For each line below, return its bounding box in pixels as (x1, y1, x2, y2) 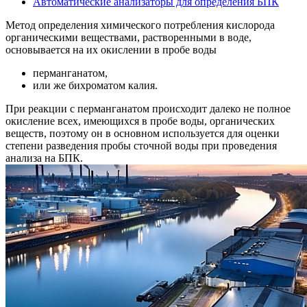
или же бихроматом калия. (33, 79, 158, 92)
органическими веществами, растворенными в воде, (5, 32, 251, 44)
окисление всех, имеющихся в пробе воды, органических (5, 115, 275, 127)
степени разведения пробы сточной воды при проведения (5, 140, 277, 152)
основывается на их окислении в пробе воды (5, 44, 217, 56)
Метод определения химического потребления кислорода (5, 19, 275, 32)
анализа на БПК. (5, 152, 83, 164)
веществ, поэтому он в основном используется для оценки (5, 127, 280, 140)
